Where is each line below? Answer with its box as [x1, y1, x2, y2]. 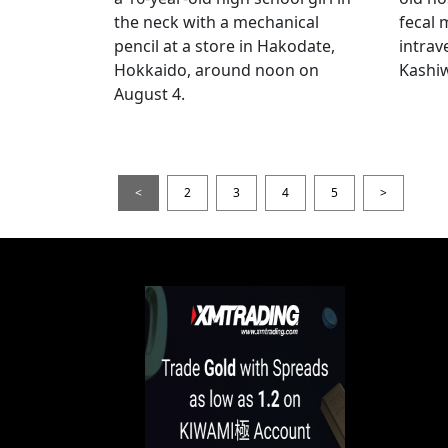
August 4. [114, 82, 185, 105]
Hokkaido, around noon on [114, 58, 319, 81]
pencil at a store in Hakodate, [114, 34, 335, 57]
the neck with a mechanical [114, 10, 319, 33]
